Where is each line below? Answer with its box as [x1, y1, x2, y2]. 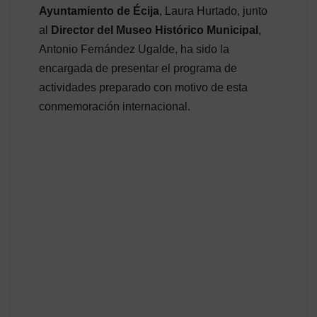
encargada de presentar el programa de [39, 62, 237, 74]
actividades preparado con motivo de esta [39, 81, 248, 93]
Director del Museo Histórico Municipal [51, 23, 258, 36]
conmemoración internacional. [39, 100, 190, 113]
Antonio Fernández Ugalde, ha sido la [39, 42, 229, 55]
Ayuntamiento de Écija [39, 4, 159, 17]
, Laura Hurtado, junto [159, 4, 267, 17]
